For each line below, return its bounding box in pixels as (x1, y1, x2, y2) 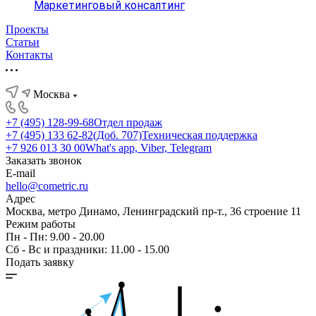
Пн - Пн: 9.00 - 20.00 (6, 231, 104, 243)
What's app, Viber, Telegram (85, 142, 212, 154)
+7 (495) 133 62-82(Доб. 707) (6, 129, 142, 142)
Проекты (6, 23, 49, 36)
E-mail (6, 167, 35, 180)
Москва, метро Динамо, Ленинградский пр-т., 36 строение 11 (6, 205, 301, 218)
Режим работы (6, 218, 75, 231)
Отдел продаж (94, 116, 162, 129)
